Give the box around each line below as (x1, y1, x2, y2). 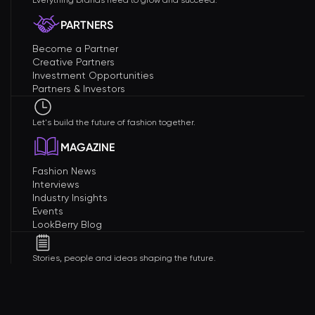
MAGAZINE (60, 140, 115, 154)
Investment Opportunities (32, 70, 154, 81)
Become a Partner (32, 43, 118, 54)
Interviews (32, 179, 79, 190)
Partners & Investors (32, 83, 125, 94)
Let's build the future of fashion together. (32, 117, 195, 127)
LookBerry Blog (32, 219, 102, 230)
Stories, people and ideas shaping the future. (32, 253, 216, 263)
